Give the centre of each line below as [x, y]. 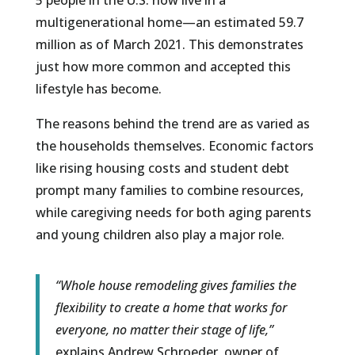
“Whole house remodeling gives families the [176, 286]
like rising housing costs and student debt [162, 168]
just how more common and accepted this [163, 67]
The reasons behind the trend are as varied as [172, 124]
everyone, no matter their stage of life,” [164, 330]
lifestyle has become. [98, 89]
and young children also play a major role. [160, 235]
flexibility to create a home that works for [171, 308]
